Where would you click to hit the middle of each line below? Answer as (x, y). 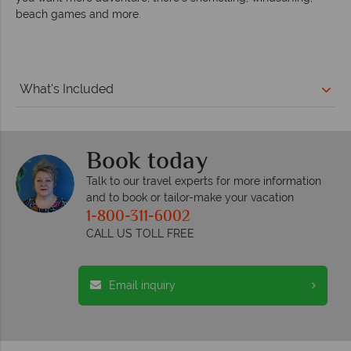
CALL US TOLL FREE (140, 233)
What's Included (67, 89)
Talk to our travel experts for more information (204, 181)
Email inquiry (142, 285)
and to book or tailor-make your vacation (190, 197)
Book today (147, 162)
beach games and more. (80, 14)
